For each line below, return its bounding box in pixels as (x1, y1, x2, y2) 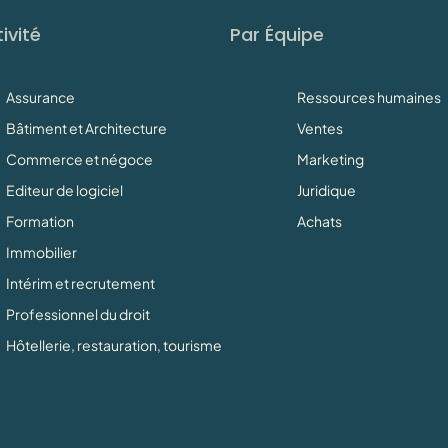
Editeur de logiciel (5, 180, 123, 199)
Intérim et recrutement (5, 273, 155, 292)
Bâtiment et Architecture (5, 118, 167, 137)
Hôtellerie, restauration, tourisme (5, 335, 222, 354)
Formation (5, 211, 74, 230)
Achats (296, 211, 342, 230)
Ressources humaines (296, 87, 441, 106)
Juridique (296, 180, 356, 199)
